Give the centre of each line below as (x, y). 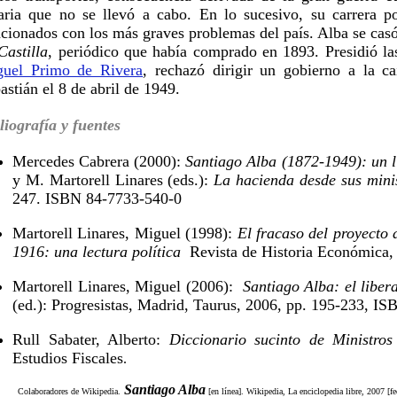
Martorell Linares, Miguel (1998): (125, 233)
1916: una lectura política (97, 251)
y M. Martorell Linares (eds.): (113, 179)
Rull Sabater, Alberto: (91, 339)
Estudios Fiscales (68, 358)
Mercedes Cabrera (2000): (99, 161)
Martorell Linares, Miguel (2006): (128, 286)
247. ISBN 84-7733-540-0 (97, 198)
